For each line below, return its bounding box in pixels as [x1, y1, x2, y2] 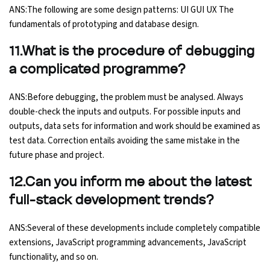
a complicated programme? [9, 62, 186, 76]
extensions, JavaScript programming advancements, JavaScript [9, 236, 246, 249]
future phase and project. [9, 148, 104, 162]
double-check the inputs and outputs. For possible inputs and [9, 105, 240, 118]
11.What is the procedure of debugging [9, 44, 255, 58]
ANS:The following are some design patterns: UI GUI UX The [9, 3, 234, 16]
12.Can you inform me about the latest [9, 175, 252, 189]
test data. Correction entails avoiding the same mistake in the [9, 134, 240, 147]
